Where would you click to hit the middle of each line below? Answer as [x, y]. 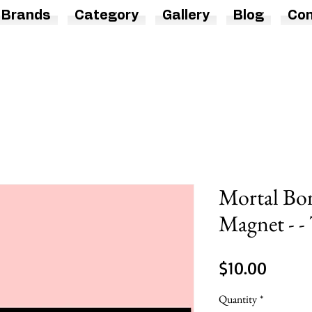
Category [107, 16]
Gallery [186, 16]
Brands [26, 16]
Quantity [238, 299]
